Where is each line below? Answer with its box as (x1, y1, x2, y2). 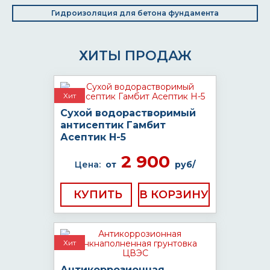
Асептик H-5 (60, 131, 126, 143)
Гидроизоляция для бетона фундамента (51, 8, 219, 17)
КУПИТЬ (74, 188, 122, 201)
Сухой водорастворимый (60, 107, 196, 119)
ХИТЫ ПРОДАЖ (78, 48, 192, 64)
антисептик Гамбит (60, 119, 166, 131)
